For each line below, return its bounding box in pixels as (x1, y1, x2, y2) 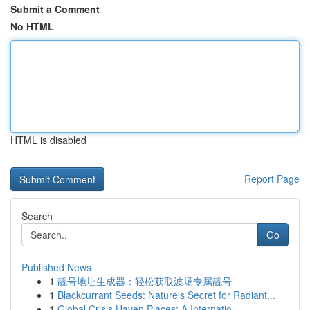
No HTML (10, 19, 54, 33)
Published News (21, 260, 91, 274)
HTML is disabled (10, 133, 86, 147)
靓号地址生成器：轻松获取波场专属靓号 (57, 274, 232, 288)
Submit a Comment (10, 2, 100, 16)
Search (21, 209, 53, 223)
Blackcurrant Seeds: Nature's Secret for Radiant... (57, 288, 275, 302)
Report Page (244, 172, 300, 185)
